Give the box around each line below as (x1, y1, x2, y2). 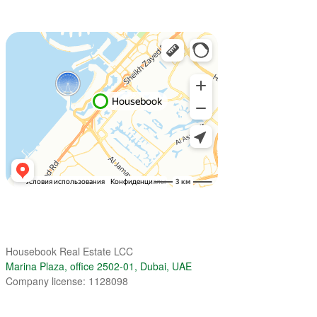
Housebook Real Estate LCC (6, 243, 133, 258)
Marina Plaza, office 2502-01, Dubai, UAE (6, 258, 197, 273)
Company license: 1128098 (6, 273, 128, 288)
